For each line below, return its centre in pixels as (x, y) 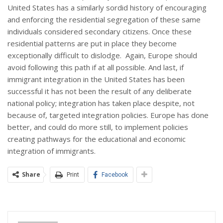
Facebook (115, 175)
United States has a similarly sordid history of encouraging (107, 8)
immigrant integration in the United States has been (96, 79)
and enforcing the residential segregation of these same (104, 20)
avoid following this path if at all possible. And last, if (96, 67)
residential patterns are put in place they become (92, 44)
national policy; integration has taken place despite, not (101, 103)
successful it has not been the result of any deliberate (100, 91)
